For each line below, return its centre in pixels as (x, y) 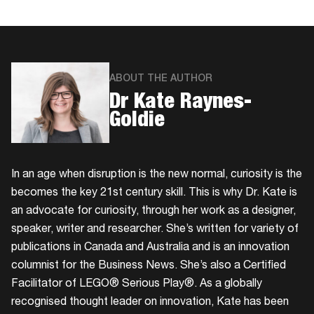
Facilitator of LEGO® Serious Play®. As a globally (137, 284)
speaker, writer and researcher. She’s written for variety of (155, 230)
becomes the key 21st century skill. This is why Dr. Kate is (154, 193)
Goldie (137, 122)
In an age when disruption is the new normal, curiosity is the (157, 175)
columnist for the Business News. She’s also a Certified (149, 266)
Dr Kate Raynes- (180, 104)
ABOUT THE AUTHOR (161, 80)
